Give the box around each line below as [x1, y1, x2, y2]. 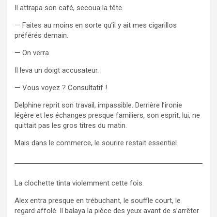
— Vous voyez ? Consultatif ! [15, 83, 107, 92]
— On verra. [15, 48, 50, 57]
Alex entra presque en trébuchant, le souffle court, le [15, 196, 181, 205]
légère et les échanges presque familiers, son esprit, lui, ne [15, 110, 200, 120]
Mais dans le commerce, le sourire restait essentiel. [15, 138, 178, 147]
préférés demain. [15, 31, 68, 40]
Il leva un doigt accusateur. [15, 65, 99, 75]
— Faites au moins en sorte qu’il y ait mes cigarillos [15, 20, 177, 30]
